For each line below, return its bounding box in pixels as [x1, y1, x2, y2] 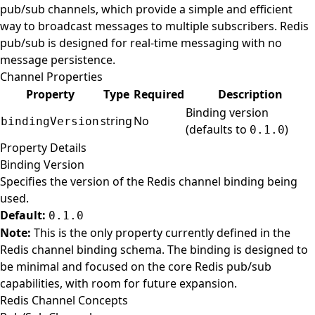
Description [217, 86, 283, 102]
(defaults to [186, 122, 250, 137]
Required [134, 86, 184, 102]
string [101, 113, 132, 129]
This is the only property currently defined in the [31, 225, 290, 240]
